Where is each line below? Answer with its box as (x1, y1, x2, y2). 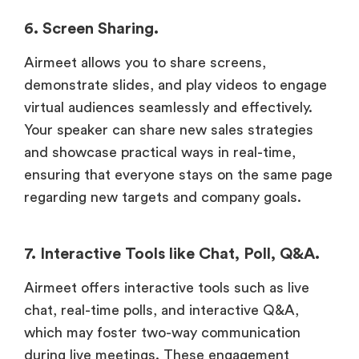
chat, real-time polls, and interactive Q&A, (24, 303, 299, 318)
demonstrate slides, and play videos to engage (24, 78, 327, 93)
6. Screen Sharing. (24, 21, 159, 38)
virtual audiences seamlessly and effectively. (24, 100, 313, 115)
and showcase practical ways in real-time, (24, 145, 296, 160)
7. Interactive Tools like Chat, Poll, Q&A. (24, 246, 320, 263)
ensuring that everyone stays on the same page (24, 167, 333, 183)
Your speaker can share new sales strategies (24, 123, 313, 138)
